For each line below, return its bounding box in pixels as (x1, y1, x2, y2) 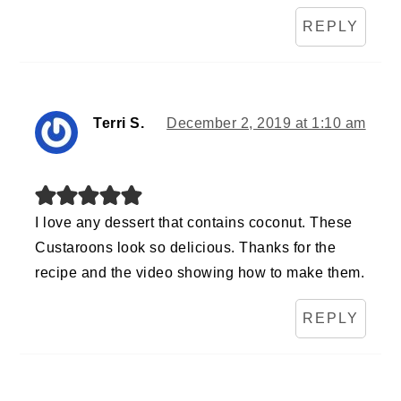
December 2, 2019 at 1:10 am (166, 115, 366, 132)
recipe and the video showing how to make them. (35, 265, 365, 281)
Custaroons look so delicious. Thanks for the (35, 240, 337, 256)
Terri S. (93, 115, 145, 132)
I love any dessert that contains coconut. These (35, 215, 353, 231)
